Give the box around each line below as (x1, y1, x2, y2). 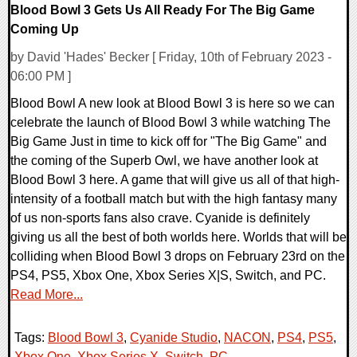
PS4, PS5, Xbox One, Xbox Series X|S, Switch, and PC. (10, 268, 326, 282)
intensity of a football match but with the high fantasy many (10, 191, 337, 206)
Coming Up (10, 22, 79, 37)
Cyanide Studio (130, 330, 218, 344)
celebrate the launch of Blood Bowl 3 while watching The (10, 115, 331, 129)
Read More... (10, 287, 83, 301)
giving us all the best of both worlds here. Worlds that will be (10, 229, 347, 244)
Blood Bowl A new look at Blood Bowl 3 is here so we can (10, 96, 335, 110)
